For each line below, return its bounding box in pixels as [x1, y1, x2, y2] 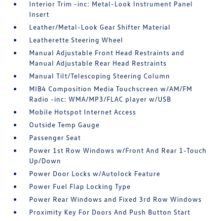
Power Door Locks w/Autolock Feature [29, 169, 161, 178]
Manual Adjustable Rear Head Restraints [29, 59, 167, 67]
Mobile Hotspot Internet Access [29, 108, 137, 116]
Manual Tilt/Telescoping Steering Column [29, 72, 171, 80]
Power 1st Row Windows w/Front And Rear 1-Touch [29, 146, 207, 154]
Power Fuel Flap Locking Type [29, 182, 131, 190]
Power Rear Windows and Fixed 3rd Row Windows [29, 195, 202, 203]
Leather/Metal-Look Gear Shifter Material [29, 23, 171, 31]
